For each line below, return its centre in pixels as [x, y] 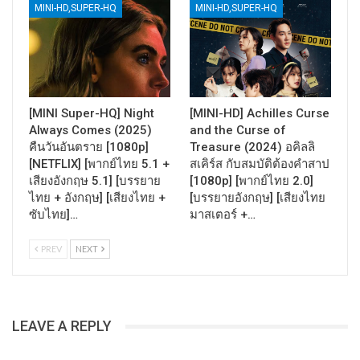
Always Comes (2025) [90, 131]
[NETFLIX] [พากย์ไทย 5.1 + [99, 164]
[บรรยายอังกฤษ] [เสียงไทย [258, 198]
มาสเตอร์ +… [223, 215]
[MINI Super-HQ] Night [92, 114]
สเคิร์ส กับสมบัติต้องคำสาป [260, 164]
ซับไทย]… [53, 215]
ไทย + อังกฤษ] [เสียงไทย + [97, 198]
